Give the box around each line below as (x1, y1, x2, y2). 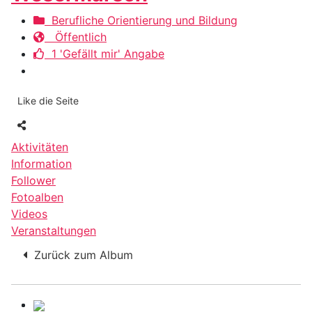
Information (11, 156, 72, 171)
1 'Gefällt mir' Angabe (45, 46, 164, 61)
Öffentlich (45, 29, 107, 44)
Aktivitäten (11, 139, 68, 154)
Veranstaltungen (11, 223, 96, 237)
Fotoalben (11, 189, 63, 204)
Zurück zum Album (27, 247, 133, 262)
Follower (11, 173, 56, 187)
